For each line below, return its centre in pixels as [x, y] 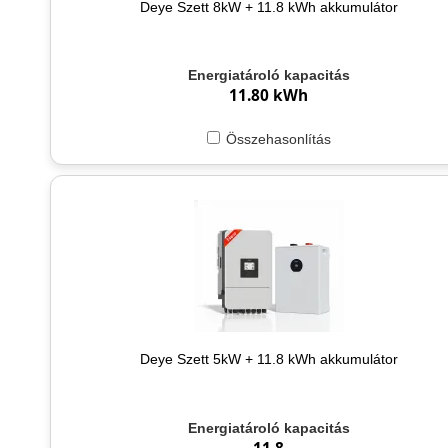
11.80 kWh [269, 96]
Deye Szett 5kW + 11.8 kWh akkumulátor [268, 359]
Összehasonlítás [278, 139]
